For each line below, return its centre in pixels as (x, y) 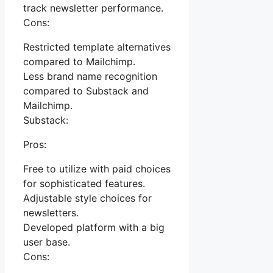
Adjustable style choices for (87, 198)
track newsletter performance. (93, 8)
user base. (47, 242)
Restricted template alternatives (97, 47)
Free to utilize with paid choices (97, 169)
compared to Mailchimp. (79, 62)
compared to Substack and (86, 91)
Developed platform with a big (94, 228)
